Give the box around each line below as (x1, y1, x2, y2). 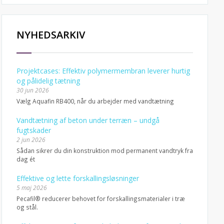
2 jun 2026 (16, 135, 45, 144)
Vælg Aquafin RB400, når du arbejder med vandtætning (16, 97, 174, 105)
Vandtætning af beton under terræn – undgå (16, 115, 159, 125)
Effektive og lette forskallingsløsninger (16, 173, 139, 183)
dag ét (16, 155, 35, 163)
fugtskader (16, 125, 51, 135)
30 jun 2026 (16, 86, 49, 94)
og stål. (16, 203, 38, 211)
